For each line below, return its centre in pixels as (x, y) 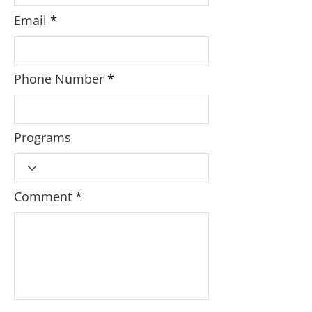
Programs (42, 137)
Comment (43, 196)
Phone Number (59, 79)
